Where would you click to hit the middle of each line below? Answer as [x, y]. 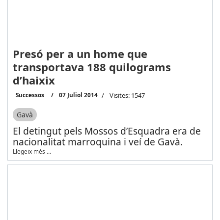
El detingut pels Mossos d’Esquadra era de [107, 131]
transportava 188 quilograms [92, 67]
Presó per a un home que [80, 54]
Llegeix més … [32, 151]
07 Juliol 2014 [78, 95]
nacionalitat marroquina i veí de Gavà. [97, 141]
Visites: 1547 [127, 96]
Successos [30, 95]
